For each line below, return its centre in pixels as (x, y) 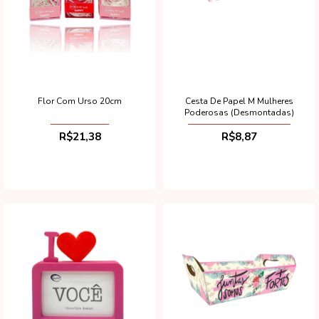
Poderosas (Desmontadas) (239, 112)
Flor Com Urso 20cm (80, 101)
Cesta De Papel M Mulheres (239, 101)
